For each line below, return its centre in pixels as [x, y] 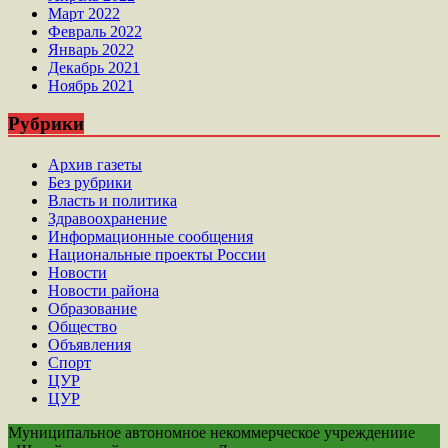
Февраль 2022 [95, 31]
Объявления [89, 344]
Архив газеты [95, 164]
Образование [92, 308]
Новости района [103, 290]
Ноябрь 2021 [91, 85]
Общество [82, 326]
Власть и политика [112, 200]
